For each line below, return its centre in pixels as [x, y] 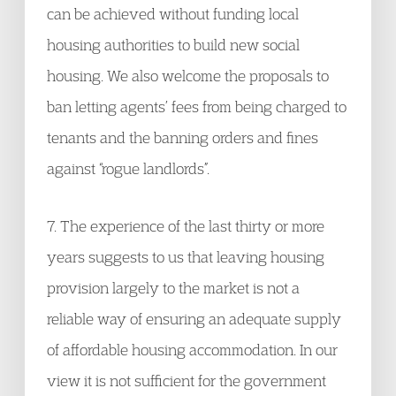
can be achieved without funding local [173, 14]
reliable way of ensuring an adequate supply [194, 319]
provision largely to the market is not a [173, 288]
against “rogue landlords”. [128, 168]
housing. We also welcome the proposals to [188, 76]
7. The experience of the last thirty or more [186, 226]
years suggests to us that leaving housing [186, 257]
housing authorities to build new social [173, 45]
